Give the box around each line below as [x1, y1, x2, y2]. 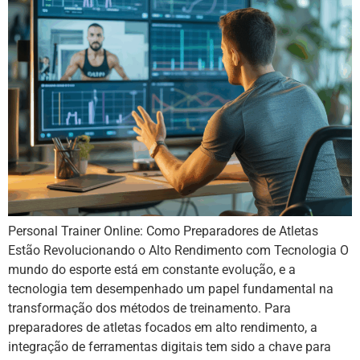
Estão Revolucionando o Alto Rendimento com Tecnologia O [8, 242, 349, 258]
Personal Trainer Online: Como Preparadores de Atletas [8, 223, 318, 239]
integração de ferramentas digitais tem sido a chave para [8, 338, 331, 354]
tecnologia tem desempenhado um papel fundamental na [8, 280, 333, 297]
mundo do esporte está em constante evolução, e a [8, 261, 296, 277]
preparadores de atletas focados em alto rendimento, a [8, 319, 317, 335]
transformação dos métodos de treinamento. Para [8, 300, 291, 316]
